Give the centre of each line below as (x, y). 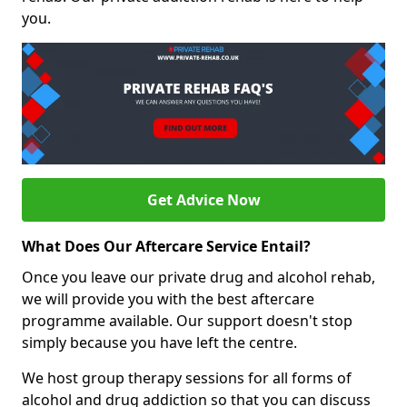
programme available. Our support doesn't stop (187, 320)
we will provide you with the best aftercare (168, 298)
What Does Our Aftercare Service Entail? (166, 246)
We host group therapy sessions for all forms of (187, 377)
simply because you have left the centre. (159, 342)
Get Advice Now (203, 199)
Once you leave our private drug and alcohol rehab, (199, 277)
